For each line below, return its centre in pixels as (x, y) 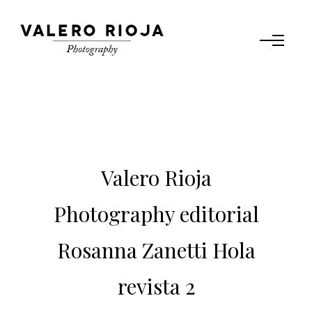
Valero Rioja (156, 178)
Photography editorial (156, 214)
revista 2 (156, 286)
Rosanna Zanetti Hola (156, 250)
